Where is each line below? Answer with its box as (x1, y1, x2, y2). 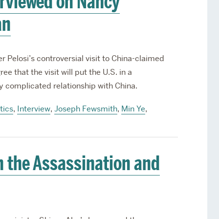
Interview (17, 104, 50, 114)
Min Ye (121, 104, 145, 114)
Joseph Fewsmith (54, 104, 117, 114)
